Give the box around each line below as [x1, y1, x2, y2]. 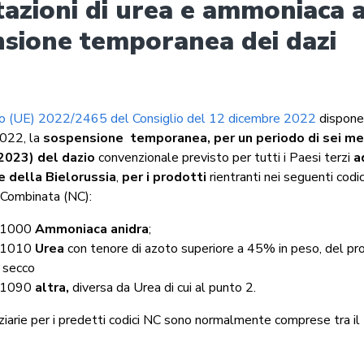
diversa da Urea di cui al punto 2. [69, 278, 256, 297]
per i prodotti [122, 167, 206, 186]
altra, [35, 278, 69, 297]
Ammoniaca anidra [35, 219, 149, 238]
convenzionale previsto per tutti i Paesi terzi [98, 148, 353, 167]
